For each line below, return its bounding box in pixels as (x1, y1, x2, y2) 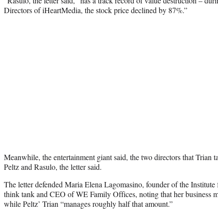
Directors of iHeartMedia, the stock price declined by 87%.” (4, 4, 187, 15)
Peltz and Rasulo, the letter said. (4, 161, 102, 172)
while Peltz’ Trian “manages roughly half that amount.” (4, 198, 173, 209)
